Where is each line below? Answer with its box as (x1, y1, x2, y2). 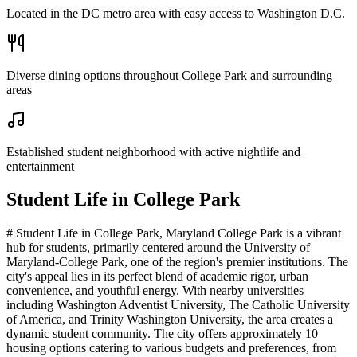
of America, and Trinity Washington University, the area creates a (6, 312, 333, 327)
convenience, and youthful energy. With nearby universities (6, 284, 304, 298)
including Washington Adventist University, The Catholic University (6, 298, 350, 312)
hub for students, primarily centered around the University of (6, 241, 310, 255)
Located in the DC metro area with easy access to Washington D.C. (6, 6, 345, 20)
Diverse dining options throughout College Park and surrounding (6, 68, 332, 82)
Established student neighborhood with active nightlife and (6, 144, 300, 159)
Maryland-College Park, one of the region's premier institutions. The (6, 255, 348, 269)
